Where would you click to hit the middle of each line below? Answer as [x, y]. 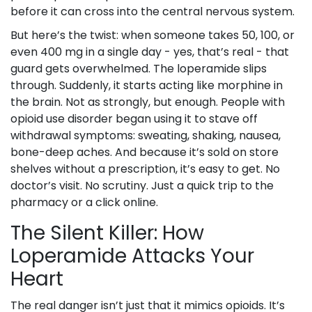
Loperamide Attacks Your [132, 256]
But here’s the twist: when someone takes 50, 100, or [153, 36]
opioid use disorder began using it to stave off [134, 119]
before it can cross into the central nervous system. [153, 12]
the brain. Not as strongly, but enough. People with [148, 102]
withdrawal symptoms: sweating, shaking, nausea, [146, 136]
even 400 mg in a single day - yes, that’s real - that [150, 52]
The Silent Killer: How [107, 233]
